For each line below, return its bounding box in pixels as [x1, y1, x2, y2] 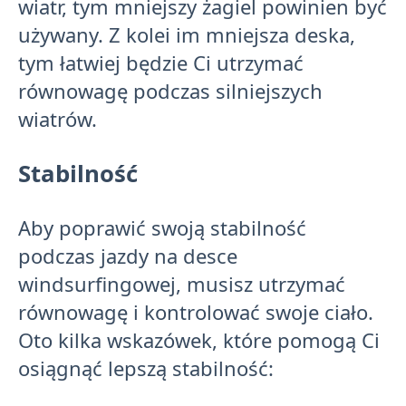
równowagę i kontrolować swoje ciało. [18, 297, 373, 325]
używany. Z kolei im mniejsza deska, [18, 21, 355, 49]
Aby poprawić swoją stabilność [18, 213, 306, 241]
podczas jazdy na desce [18, 241, 237, 269]
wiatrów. [18, 105, 97, 133]
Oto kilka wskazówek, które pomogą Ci [18, 325, 380, 353]
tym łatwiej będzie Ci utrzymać [18, 49, 304, 77]
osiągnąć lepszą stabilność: [18, 353, 274, 382]
